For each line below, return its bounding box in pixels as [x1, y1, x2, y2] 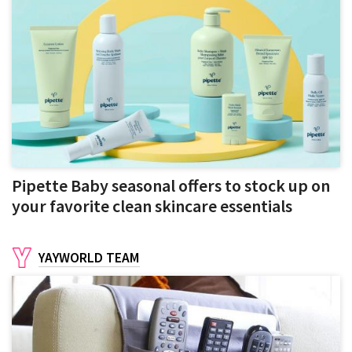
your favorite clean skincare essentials [12, 195, 292, 218]
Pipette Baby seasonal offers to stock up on [12, 174, 330, 197]
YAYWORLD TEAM [38, 248, 140, 266]
